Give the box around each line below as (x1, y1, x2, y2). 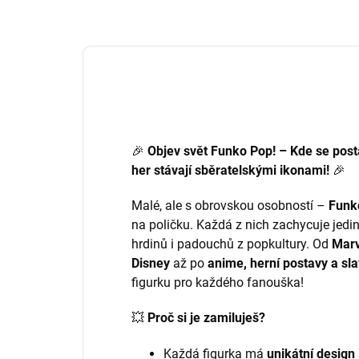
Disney (131, 256, 170, 271)
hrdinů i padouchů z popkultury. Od (131, 236, 329, 252)
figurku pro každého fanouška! (131, 275, 304, 290)
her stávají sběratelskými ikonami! (131, 163, 329, 178)
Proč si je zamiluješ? (147, 310, 265, 325)
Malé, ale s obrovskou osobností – (131, 198, 325, 213)
